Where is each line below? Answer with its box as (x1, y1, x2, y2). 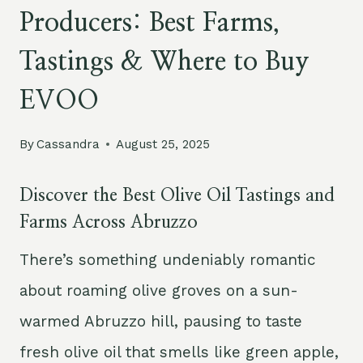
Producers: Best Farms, (19, 9, 280, 36)
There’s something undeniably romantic (19, 250, 316, 269)
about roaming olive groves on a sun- (19, 280, 298, 300)
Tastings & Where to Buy (19, 48, 310, 75)
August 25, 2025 (116, 136, 211, 152)
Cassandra (36, 136, 100, 152)
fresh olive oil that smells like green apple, (19, 342, 339, 361)
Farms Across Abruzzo (19, 212, 198, 231)
